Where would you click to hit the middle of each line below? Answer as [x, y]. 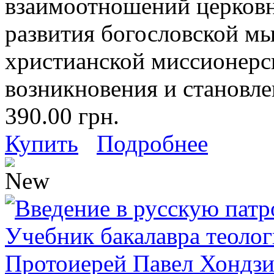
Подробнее [152, 143]
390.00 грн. [62, 116]
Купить [42, 143]
